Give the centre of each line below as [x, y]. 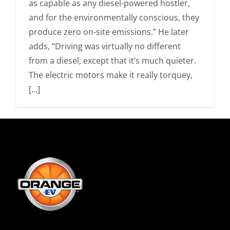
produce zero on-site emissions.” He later [109, 32]
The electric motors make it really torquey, [111, 75]
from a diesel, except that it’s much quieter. [112, 61]
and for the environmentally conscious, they [114, 17]
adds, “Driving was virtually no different [105, 46]
